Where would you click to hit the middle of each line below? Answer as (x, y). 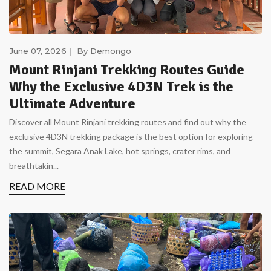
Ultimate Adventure (72, 104)
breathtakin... (34, 166)
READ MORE (37, 186)
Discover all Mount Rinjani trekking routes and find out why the (128, 122)
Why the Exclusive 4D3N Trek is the (121, 87)
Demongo (111, 51)
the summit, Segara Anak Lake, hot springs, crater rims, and (120, 151)
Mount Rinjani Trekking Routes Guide (127, 70)
